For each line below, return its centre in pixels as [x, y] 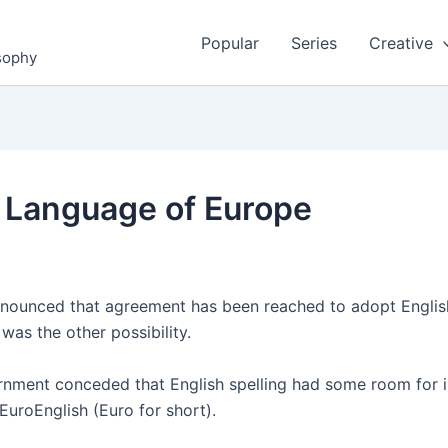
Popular [229, 42]
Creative [400, 42]
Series [313, 42]
